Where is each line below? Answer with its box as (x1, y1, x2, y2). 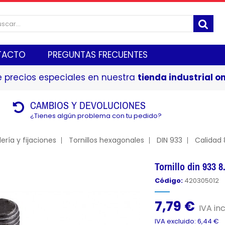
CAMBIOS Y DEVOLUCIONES (30, 99, 146, 111)
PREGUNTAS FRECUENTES (48, 49, 148, 61)
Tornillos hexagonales (68, 135, 144, 145)
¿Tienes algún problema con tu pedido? (30, 111, 162, 121)
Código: (155, 176, 183, 185)
